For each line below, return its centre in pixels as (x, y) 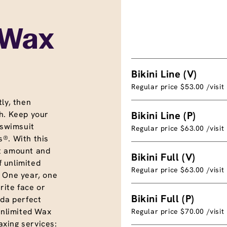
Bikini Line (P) (164, 115)
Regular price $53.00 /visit (178, 86)
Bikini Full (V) (163, 157)
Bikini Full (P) (163, 198)
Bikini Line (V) (164, 74)
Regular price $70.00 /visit (178, 211)
